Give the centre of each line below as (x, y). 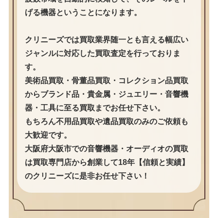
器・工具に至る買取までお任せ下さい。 (95, 108)
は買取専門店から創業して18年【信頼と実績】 (107, 163)
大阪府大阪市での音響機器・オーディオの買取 (106, 149)
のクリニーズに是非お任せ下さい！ (87, 176)
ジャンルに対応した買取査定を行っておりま (102, 54)
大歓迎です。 (48, 135)
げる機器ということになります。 (83, 13)
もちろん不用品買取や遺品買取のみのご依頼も (106, 122)
